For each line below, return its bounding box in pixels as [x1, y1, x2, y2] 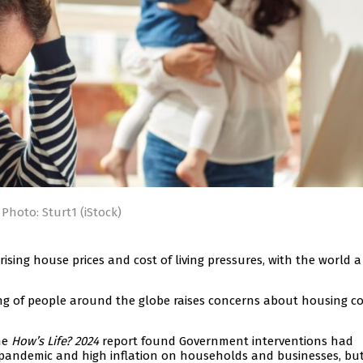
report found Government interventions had [99, 334, 353, 349]
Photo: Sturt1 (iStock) [2, 205, 122, 220]
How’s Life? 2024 [11, 334, 99, 349]
